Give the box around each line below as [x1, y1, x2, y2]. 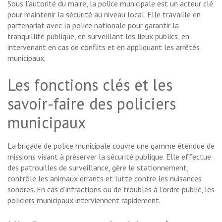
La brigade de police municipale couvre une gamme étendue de [7, 140, 215, 151]
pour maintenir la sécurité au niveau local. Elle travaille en [7, 9, 201, 19]
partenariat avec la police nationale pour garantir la [7, 20, 179, 30]
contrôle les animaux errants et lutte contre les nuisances [7, 173, 202, 183]
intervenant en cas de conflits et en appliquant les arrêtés [7, 42, 200, 52]
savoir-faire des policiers [7, 93, 176, 114]
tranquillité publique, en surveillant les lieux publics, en [7, 31, 189, 41]
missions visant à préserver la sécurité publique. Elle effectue [7, 151, 211, 162]
